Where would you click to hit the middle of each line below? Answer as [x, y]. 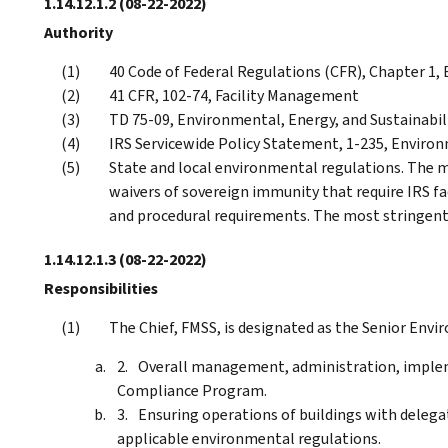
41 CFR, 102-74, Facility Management [234, 95]
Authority [78, 32]
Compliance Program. [192, 390]
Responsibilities [101, 288]
